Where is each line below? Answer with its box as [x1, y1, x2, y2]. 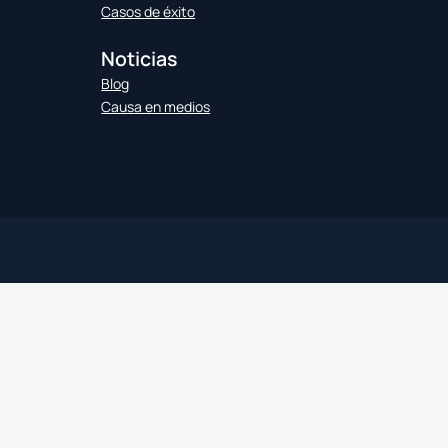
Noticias [101, 45, 178, 72]
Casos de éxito [101, 2, 196, 21]
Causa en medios [101, 97, 211, 116]
